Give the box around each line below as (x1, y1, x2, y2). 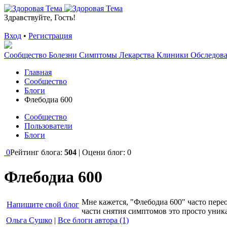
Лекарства (119, 51, 157, 59)
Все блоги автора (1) (58, 215, 129, 224)
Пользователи (24, 122, 72, 130)
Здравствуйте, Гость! (4, 13, 75, 22)
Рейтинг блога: (10, 148, 64, 157)
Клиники (157, 51, 191, 59)
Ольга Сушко (6, 215, 52, 224)
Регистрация (28, 31, 72, 40)
